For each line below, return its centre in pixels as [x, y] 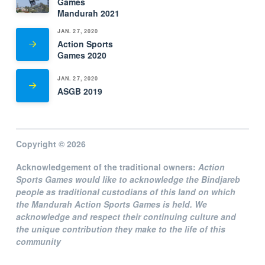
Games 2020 [82, 55]
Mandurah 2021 [88, 13]
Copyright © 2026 [51, 143]
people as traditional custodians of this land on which [125, 192]
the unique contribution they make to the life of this [120, 229]
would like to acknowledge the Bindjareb [156, 180]
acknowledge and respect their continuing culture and [126, 217]
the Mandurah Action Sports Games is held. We [111, 204]
